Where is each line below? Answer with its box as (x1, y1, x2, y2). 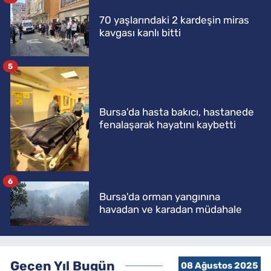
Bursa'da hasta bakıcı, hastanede (99, 106, 254, 119)
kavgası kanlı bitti (99, 26, 181, 39)
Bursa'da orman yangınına (99, 191, 220, 203)
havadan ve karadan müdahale (99, 203, 242, 216)
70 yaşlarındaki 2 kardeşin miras (99, 13, 249, 26)
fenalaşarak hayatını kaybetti (99, 119, 236, 131)
